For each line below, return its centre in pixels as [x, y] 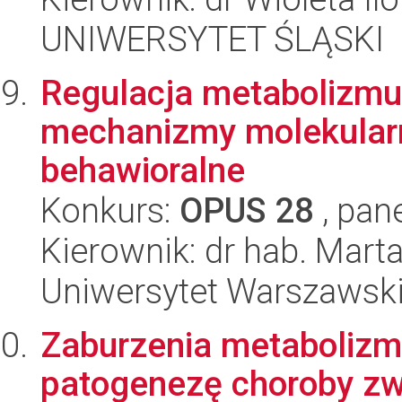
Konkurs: [110, 211]
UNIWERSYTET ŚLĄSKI [212, 39]
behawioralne [143, 170]
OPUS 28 [247, 211]
